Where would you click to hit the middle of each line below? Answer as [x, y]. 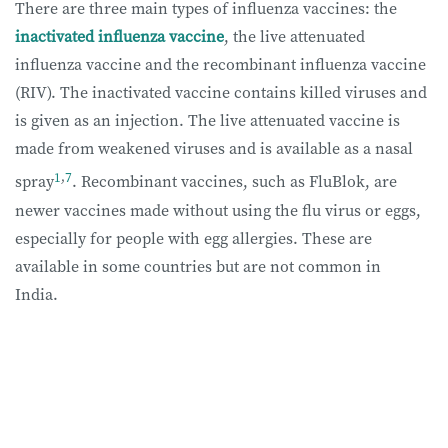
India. [40, 293]
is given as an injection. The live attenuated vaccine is [207, 120]
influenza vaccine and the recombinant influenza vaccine [220, 64]
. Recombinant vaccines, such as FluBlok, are [234, 181]
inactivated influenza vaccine [119, 36]
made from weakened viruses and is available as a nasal [214, 148]
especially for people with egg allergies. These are [193, 237]
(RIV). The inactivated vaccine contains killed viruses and [221, 92]
